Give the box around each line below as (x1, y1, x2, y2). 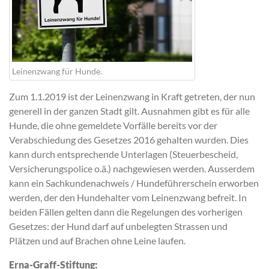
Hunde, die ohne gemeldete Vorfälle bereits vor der (9, 119, 217, 131)
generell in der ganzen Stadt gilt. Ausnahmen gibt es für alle (9, 104, 250, 116)
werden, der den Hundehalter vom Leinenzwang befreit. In (9, 191, 247, 203)
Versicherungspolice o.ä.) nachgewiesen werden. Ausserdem (9, 162, 255, 174)
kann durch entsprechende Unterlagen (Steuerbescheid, (9, 148, 238, 160)
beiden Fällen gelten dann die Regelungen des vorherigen (9, 205, 243, 217)
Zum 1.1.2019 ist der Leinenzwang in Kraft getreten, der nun (9, 90, 255, 102)
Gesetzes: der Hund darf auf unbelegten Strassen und (9, 220, 228, 232)
